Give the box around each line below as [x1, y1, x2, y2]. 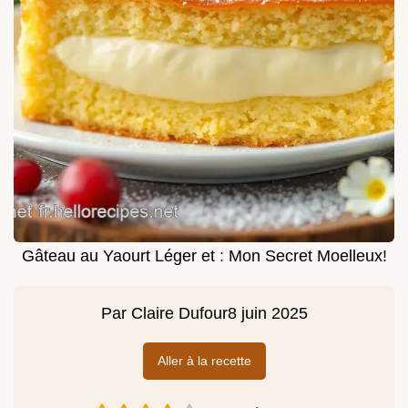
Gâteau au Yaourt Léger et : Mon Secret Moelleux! [21, 246, 387, 265]
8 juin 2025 [227, 303, 308, 322]
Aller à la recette [157, 352, 251, 368]
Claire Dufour [130, 303, 228, 322]
